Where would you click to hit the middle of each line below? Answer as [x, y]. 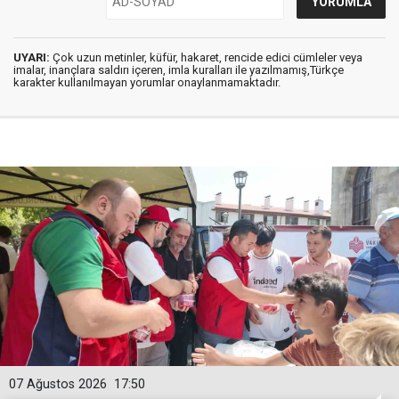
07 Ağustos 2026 [58, 385]
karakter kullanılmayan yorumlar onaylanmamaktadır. [147, 83]
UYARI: [32, 58]
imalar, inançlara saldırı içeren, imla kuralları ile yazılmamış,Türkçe [179, 70]
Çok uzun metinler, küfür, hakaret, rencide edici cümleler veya [206, 58]
